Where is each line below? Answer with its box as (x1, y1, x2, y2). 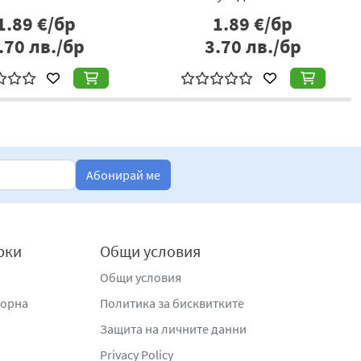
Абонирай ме (86, 167, 160, 184)
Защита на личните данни (100, 321, 247, 338)
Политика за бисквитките (100, 295, 244, 312)
